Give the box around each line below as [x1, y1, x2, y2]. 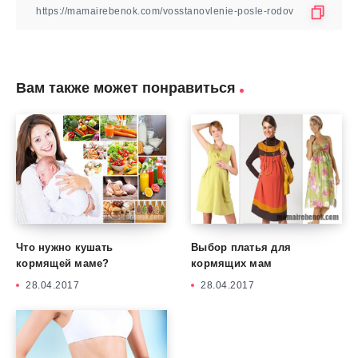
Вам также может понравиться [16, 79, 236, 96]
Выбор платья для [191, 241, 291, 254]
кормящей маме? [16, 257, 109, 270]
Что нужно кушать [16, 241, 113, 254]
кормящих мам [191, 257, 272, 270]
